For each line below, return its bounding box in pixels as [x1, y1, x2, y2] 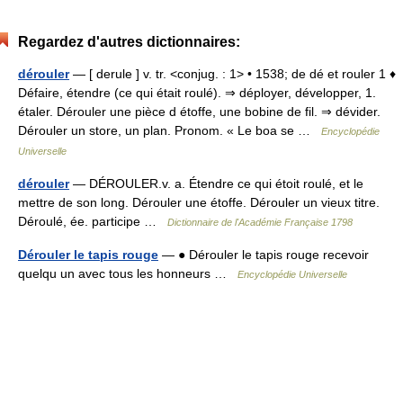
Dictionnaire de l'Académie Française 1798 [167, 217, 353, 228]
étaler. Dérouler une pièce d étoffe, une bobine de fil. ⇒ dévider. [18, 104, 381, 119]
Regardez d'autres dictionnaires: [18, 34, 240, 49]
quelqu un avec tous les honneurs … [18, 266, 237, 281]
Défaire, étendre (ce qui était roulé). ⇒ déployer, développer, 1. [18, 85, 376, 100]
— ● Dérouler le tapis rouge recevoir [158, 247, 369, 262]
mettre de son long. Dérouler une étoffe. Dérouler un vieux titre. [18, 195, 380, 210]
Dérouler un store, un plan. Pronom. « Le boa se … [18, 123, 321, 138]
